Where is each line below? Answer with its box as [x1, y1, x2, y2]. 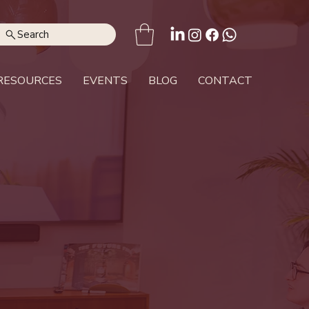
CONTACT [198, 73, 252, 89]
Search [17, 28, 49, 41]
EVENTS [83, 73, 128, 89]
